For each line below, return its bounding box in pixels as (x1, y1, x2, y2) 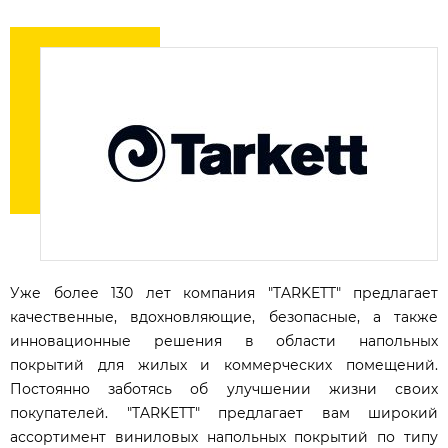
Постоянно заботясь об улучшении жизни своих (10, 379, 438, 398)
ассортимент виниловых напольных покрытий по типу (10, 427, 438, 446)
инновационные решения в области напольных (10, 331, 438, 350)
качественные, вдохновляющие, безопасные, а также (10, 307, 438, 326)
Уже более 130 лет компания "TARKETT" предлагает (10, 283, 438, 302)
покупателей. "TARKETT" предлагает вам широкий (10, 403, 438, 422)
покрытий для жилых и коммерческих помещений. (10, 355, 438, 374)
